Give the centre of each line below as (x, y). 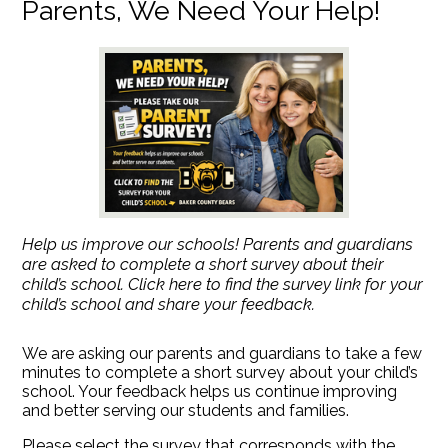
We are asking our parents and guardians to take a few (222, 354)
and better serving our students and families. (186, 411)
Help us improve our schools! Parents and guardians (218, 243)
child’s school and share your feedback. (169, 303)
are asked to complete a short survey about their (203, 263)
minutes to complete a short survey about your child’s (220, 373)
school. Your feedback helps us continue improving (210, 392)
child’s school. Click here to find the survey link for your (223, 283)
